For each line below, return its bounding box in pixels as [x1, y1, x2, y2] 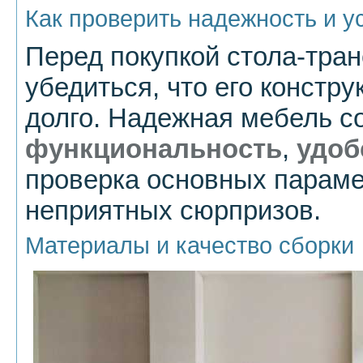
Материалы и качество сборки [25, 233, 354, 259]
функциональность [25, 134, 282, 164]
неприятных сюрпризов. [25, 195, 321, 226]
